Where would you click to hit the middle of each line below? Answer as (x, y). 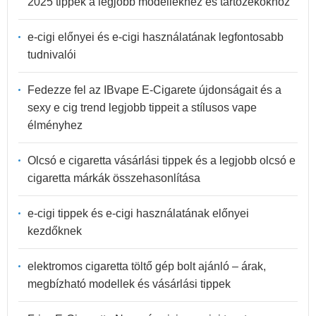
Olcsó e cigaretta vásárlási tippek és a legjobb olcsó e (162, 160)
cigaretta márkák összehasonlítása (114, 178)
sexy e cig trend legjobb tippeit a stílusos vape (142, 107)
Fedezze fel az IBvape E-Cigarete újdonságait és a (154, 90)
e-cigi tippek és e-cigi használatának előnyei (138, 213)
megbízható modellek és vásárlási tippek (129, 284)
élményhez (55, 125)
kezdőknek (55, 231)
